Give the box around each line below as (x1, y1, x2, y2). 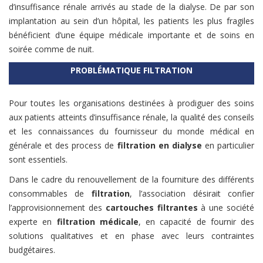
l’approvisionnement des (9, 201, 106, 213)
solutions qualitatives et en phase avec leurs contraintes (9, 230, 254, 241)
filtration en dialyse (117, 139, 202, 151)
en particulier (201, 139, 255, 151)
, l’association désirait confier (129, 187, 255, 199)
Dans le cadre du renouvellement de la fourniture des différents (9, 173, 254, 185)
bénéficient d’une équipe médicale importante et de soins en (9, 29, 254, 41)
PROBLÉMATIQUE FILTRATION (70, 64, 193, 76)
